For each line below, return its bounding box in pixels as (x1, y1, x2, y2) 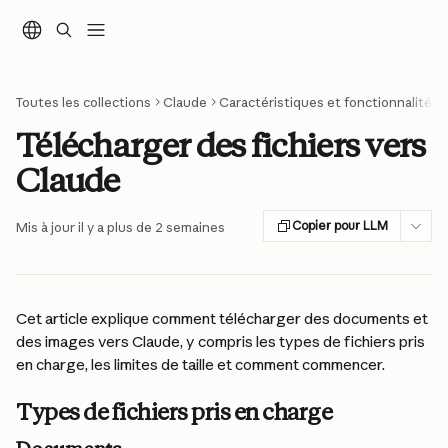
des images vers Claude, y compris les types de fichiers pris (16, 332, 428, 351)
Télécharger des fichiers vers (16, 125, 426, 165)
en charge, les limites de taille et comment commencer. (16, 355, 385, 374)
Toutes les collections (16, 94, 151, 110)
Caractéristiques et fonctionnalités (219, 94, 439, 110)
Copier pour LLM (292, 218, 388, 233)
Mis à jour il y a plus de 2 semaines (16, 219, 225, 235)
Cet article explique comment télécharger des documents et (16, 309, 431, 328)
